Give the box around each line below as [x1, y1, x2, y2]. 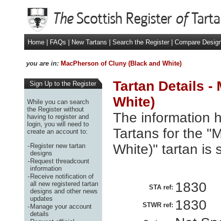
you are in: [24, 60, 59, 67]
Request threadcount [30, 157, 89, 165]
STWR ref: [143, 201, 173, 209]
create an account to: [27, 127, 88, 135]
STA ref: [149, 184, 173, 191]
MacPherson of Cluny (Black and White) [61, 60, 182, 67]
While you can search [27, 98, 89, 106]
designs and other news [30, 187, 98, 195]
